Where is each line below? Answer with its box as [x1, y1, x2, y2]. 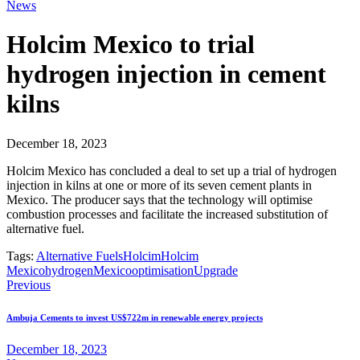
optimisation [132, 263, 194, 277]
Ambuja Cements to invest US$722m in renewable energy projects [6, 312, 263, 322]
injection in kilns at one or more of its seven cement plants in [6, 178, 312, 192]
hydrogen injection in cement [6, 59, 326, 89]
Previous [6, 277, 51, 292]
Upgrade [194, 263, 238, 277]
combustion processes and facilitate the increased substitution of [6, 207, 328, 221]
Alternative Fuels [36, 248, 123, 263]
